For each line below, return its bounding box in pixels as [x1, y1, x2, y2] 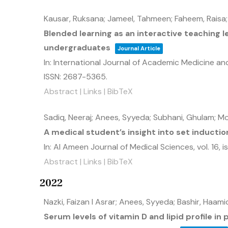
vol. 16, [197, 141, 222, 152]
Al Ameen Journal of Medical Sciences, [53, 141, 197, 152]
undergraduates [44, 42, 110, 53]
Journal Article [118, 45, 160, 52]
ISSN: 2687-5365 [44, 71, 106, 82]
